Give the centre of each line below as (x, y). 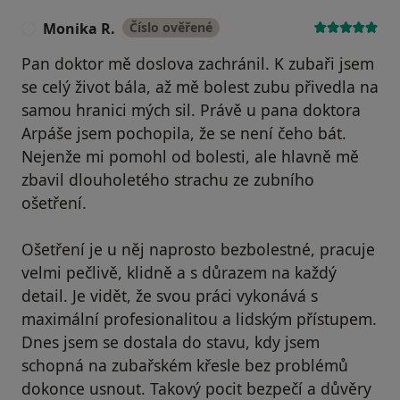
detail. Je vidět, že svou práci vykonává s (170, 295)
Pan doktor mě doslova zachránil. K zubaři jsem (198, 63)
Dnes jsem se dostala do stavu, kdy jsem (171, 342)
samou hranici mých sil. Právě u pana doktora (191, 109)
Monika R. (79, 28)
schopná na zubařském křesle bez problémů (185, 365)
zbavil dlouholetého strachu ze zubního (168, 179)
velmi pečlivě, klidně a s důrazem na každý (179, 272)
